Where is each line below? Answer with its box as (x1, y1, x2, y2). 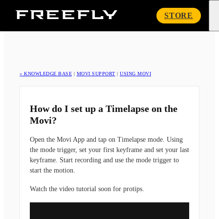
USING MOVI (120, 71, 151, 76)
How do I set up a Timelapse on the (30, 103, 177, 114)
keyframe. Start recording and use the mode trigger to (30, 156, 179, 164)
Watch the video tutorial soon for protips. (30, 185, 144, 193)
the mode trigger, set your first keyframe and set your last (30, 146, 189, 154)
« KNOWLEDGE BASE (20, 71, 72, 76)
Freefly (117, 9, 139, 18)
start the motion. (30, 167, 75, 175)
